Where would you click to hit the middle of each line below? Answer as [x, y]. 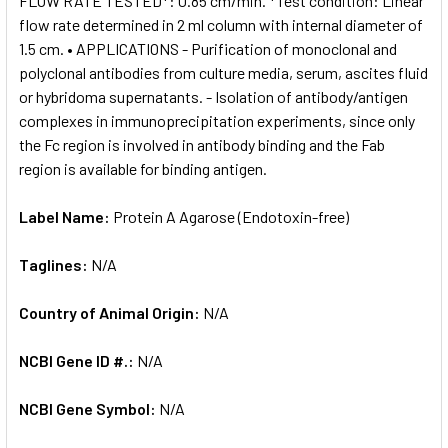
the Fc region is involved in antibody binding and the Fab [202, 144]
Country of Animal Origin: [111, 312]
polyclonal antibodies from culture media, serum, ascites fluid [223, 72]
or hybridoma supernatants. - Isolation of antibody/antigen [213, 96]
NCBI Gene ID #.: [78, 360]
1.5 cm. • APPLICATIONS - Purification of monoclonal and [208, 48]
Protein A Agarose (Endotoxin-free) [231, 216]
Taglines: [55, 264]
